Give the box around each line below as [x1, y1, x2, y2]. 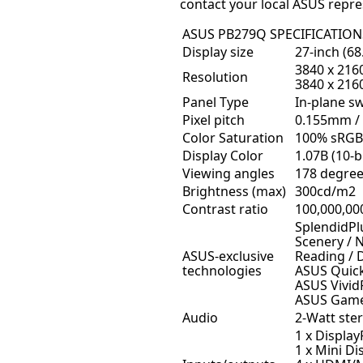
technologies [182, 261, 262, 280]
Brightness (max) [182, 181, 286, 200]
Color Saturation [182, 128, 284, 147]
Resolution [182, 67, 248, 86]
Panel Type [182, 92, 249, 111]
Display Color [182, 146, 263, 164]
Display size [182, 42, 254, 61]
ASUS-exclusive [182, 246, 274, 265]
